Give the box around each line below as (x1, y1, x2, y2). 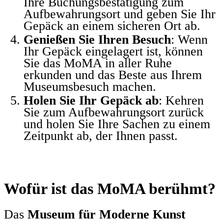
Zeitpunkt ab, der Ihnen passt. (24, 128, 178, 143)
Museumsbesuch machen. (24, 79, 156, 94)
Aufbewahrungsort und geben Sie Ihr (24, 6, 216, 21)
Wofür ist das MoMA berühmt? (4, 179, 216, 197)
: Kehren (159, 93, 204, 108)
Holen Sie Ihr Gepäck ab (24, 93, 159, 108)
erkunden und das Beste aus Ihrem (24, 67, 202, 82)
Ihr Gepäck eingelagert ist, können (24, 44, 203, 58)
